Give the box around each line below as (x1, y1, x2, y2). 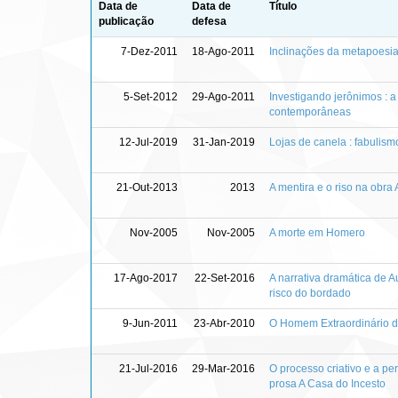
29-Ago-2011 (192, 90, 255, 103)
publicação (99, 14, 154, 28)
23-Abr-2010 (194, 316, 255, 330)
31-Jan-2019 (193, 135, 255, 148)
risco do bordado (269, 286, 351, 299)
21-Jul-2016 (119, 362, 178, 375)
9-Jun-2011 (123, 316, 178, 330)
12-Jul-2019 (119, 135, 178, 148)
